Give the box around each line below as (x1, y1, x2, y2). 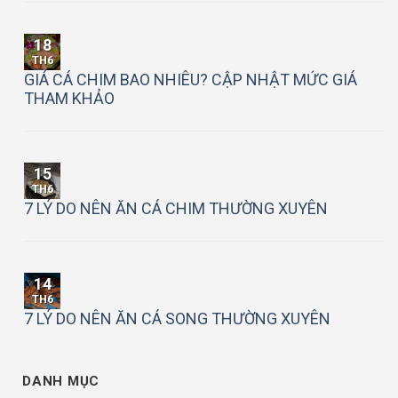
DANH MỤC (22, 373, 99, 390)
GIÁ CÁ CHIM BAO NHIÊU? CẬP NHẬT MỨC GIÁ (24, 69, 357, 89)
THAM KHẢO (24, 88, 115, 107)
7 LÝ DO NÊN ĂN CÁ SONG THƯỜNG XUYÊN (24, 308, 330, 328)
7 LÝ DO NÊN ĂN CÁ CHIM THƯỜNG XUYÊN (24, 198, 328, 218)
